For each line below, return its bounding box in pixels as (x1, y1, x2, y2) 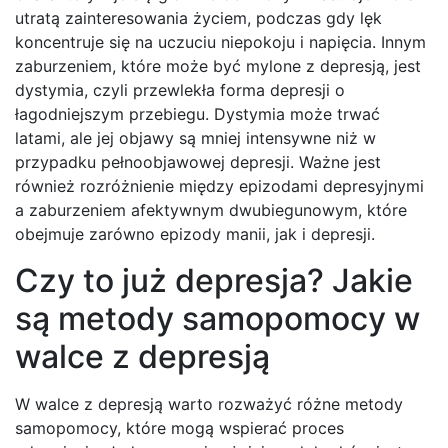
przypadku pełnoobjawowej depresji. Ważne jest (15, 152, 381, 173)
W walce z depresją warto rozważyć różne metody (15, 394, 403, 415)
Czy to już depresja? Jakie (15, 261, 413, 301)
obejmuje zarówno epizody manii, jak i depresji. (15, 224, 375, 245)
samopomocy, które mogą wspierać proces (15, 418, 344, 439)
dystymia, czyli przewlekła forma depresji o (15, 80, 345, 101)
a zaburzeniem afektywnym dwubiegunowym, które (15, 200, 407, 221)
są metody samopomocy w (15, 299, 420, 339)
